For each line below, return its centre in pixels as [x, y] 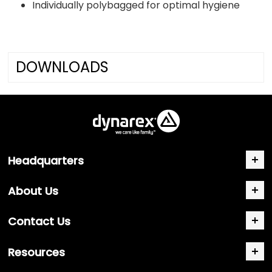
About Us [33, 191]
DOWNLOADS [63, 67]
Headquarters [46, 160]
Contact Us [39, 222]
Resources [37, 252]
